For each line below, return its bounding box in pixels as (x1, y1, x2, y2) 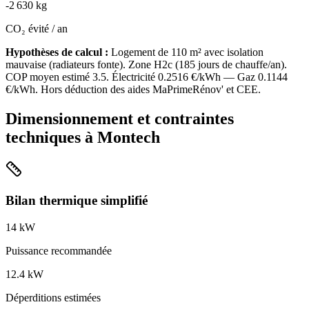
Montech (97, 128, 160, 147)
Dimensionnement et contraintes (6, 110, 234, 128)
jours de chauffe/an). (195, 59, 287, 71)
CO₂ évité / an (6, 23, 68, 35)
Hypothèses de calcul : (6, 46, 108, 59)
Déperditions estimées (6, 291, 101, 303)
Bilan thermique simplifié (6, 192, 148, 208)
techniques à (6, 128, 97, 147)
